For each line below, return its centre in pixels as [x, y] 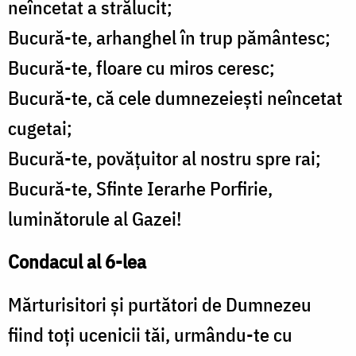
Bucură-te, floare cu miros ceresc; [141, 68]
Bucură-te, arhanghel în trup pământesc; [169, 38]
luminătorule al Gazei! [95, 219]
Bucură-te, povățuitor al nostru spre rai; [164, 159]
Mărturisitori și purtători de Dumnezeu [160, 305]
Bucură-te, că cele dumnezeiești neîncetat [175, 98]
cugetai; [40, 128]
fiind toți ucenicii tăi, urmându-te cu [150, 335]
